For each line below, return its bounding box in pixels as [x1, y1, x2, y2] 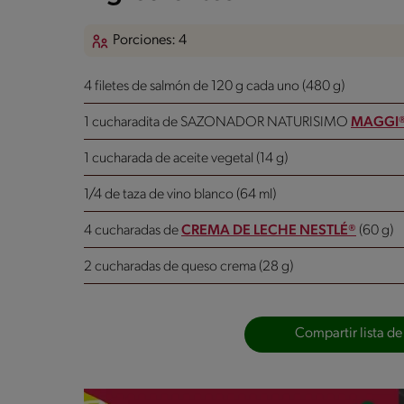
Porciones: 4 [113, 32, 187, 48]
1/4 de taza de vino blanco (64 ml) [84, 187, 276, 202]
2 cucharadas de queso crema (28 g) [84, 259, 293, 274]
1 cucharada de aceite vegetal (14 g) [84, 151, 288, 166]
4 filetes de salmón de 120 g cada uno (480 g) [84, 78, 344, 94]
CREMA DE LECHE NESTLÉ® [181, 223, 356, 238]
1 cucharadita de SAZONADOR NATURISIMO [84, 115, 351, 130]
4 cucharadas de [84, 223, 181, 238]
